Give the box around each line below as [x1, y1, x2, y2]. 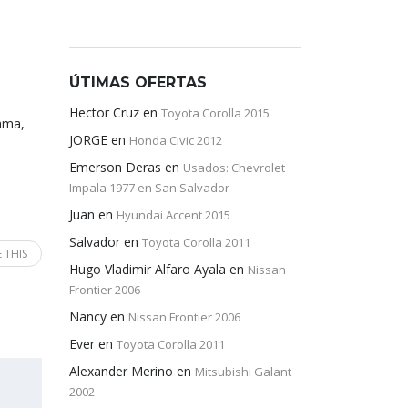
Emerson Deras [69, 158, 161, 176]
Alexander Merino [69, 362, 173, 380]
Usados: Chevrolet [183, 159, 285, 176]
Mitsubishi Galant [195, 363, 291, 380]
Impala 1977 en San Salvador [69, 179, 229, 196]
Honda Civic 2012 [129, 132, 222, 148]
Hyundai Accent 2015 [117, 207, 230, 223]
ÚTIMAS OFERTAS [69, 74, 207, 91]
